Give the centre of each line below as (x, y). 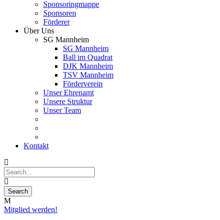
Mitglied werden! (31, 209)
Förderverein (83, 84)
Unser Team (62, 110)
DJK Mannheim (88, 66)
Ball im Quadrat (88, 57)
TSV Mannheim (88, 75)
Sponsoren (60, 13)
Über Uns (39, 31)
